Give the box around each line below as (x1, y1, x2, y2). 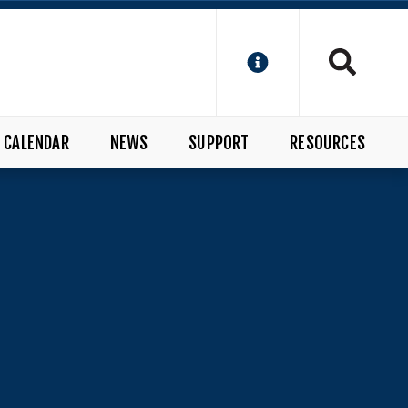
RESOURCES (290, 131, 365, 154)
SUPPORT (189, 131, 250, 154)
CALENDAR (4, 131, 69, 154)
